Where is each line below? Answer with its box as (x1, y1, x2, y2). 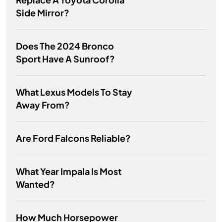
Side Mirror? (16, 7, 69, 19)
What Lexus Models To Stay (16, 86, 132, 98)
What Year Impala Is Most (16, 166, 121, 177)
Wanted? (16, 178, 55, 190)
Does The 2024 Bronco (16, 40, 114, 52)
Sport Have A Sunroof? (16, 53, 115, 65)
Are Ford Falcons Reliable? (16, 132, 131, 144)
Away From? (16, 99, 70, 111)
